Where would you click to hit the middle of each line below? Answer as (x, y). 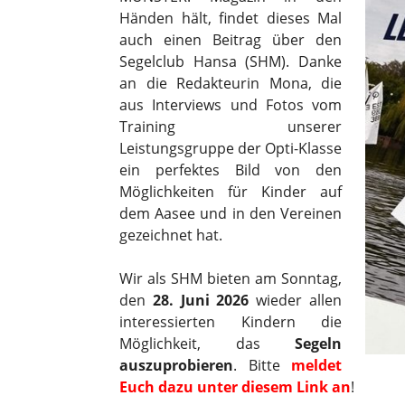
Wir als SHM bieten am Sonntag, (231, 278)
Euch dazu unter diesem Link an (235, 387)
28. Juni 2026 (201, 300)
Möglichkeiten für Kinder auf (231, 192)
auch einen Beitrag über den (231, 40)
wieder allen (296, 300)
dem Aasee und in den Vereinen (231, 213)
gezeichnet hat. (171, 235)
